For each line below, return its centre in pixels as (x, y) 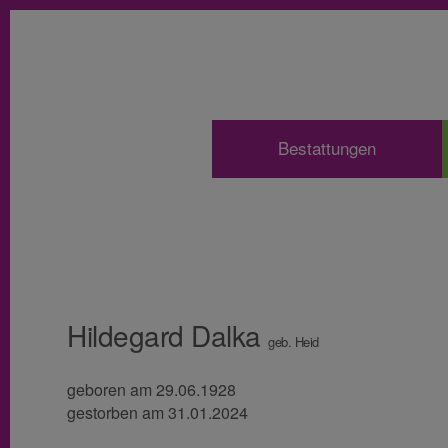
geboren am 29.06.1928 (151, 390)
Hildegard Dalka (167, 336)
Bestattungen (327, 148)
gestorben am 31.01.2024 (157, 413)
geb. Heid (293, 342)
